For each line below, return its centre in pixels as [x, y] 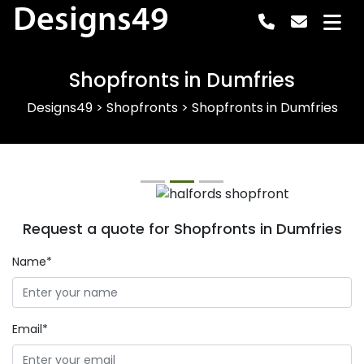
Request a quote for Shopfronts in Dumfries [182, 229]
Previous [63, 202]
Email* [30, 329]
